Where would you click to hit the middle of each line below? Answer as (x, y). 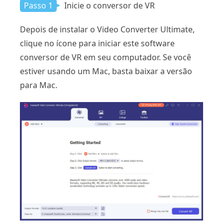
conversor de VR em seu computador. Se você (106, 57)
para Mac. (39, 85)
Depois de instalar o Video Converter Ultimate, (107, 29)
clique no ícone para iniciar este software (97, 43)
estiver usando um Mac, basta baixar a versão (106, 71)
